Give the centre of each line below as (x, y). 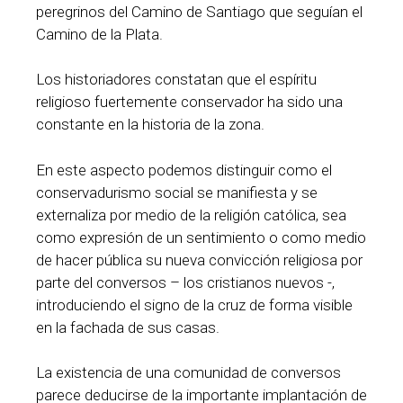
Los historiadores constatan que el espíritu (176, 80)
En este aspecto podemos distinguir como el (184, 170)
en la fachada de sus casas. (128, 327)
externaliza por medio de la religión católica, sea (191, 215)
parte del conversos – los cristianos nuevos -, (185, 282)
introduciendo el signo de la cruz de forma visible (194, 304)
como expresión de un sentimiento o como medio (201, 237)
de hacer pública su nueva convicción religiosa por (199, 260)
